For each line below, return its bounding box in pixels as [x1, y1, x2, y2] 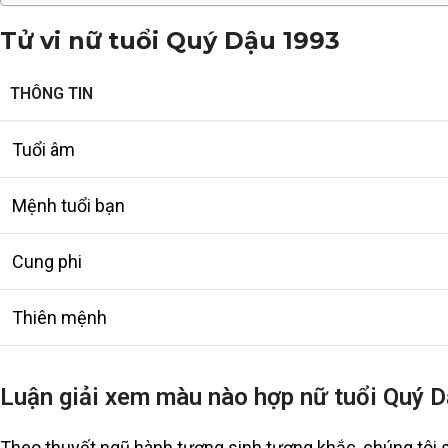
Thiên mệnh [12, 307, 107, 329]
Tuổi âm [12, 139, 75, 161]
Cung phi [12, 251, 82, 273]
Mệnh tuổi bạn [12, 195, 125, 217]
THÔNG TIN [10, 84, 93, 104]
